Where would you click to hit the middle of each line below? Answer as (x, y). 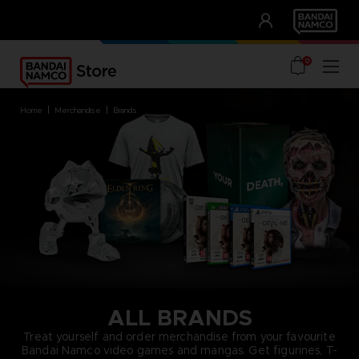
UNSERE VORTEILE (88, 49)
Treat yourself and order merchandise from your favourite (179, 336)
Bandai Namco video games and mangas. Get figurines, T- (179, 350)
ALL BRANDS (179, 317)
